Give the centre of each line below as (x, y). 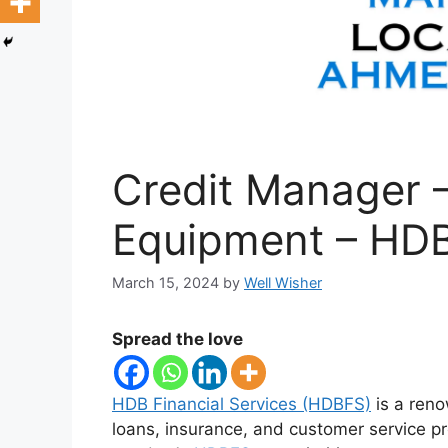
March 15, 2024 (165, 282)
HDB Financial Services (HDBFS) (241, 403)
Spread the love (177, 338)
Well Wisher (283, 282)
